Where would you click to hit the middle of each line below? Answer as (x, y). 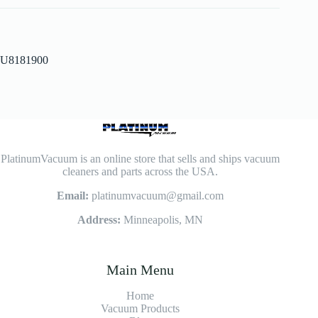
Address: (99, 220)
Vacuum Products (140, 309)
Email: (74, 196)
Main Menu (140, 270)
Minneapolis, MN (161, 220)
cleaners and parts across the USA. (140, 172)
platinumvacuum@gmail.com (157, 196)
